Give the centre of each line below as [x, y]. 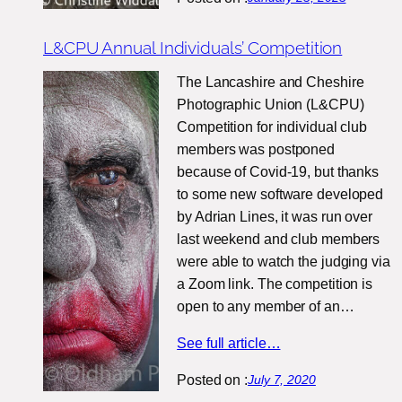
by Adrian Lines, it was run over [275, 217]
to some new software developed [280, 195]
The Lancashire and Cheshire [271, 83]
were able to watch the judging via [284, 262]
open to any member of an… [266, 307]
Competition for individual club [272, 127]
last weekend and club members [279, 240]
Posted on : [213, 380]
